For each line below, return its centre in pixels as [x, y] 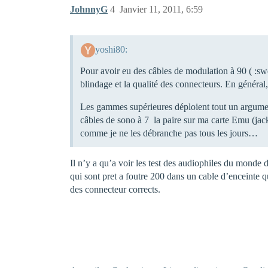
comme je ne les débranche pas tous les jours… [169, 133]
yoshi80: [111, 49]
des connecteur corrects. [115, 189]
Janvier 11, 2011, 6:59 [161, 9]
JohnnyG [89, 9]
